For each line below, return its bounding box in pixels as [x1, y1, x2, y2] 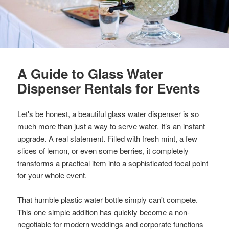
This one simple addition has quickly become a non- [17, 206, 190, 217]
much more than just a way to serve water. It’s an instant [17, 120, 205, 131]
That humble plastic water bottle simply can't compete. [17, 194, 198, 205]
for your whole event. [17, 169, 87, 180]
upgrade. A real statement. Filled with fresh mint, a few [17, 132, 198, 144]
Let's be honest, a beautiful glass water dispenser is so [17, 108, 199, 119]
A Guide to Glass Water [17, 63, 164, 83]
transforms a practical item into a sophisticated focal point [17, 157, 209, 168]
